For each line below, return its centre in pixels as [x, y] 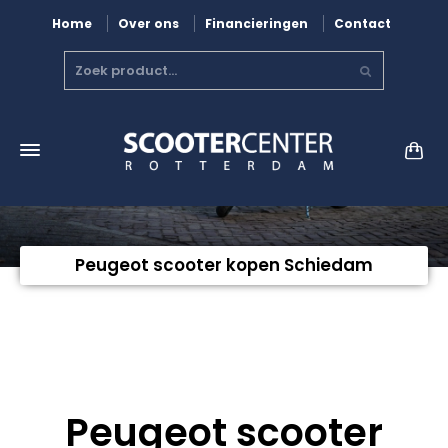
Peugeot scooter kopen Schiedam [224, 265]
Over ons [148, 24]
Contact [362, 24]
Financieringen [256, 24]
